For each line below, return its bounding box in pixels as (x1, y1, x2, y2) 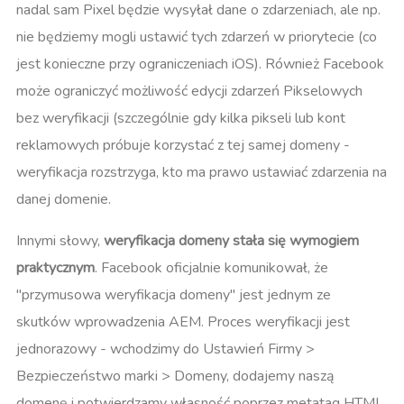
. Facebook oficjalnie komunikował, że (95, 258, 328, 279)
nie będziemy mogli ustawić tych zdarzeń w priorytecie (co (16, 27, 377, 48)
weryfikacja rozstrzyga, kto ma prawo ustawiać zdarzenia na (16, 162, 387, 183)
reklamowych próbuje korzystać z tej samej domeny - (16, 135, 350, 156)
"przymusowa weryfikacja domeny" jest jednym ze (16, 285, 331, 306)
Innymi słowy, (16, 231, 104, 252)
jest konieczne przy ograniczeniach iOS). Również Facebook (16, 54, 384, 75)
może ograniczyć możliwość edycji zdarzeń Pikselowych (16, 81, 363, 102)
